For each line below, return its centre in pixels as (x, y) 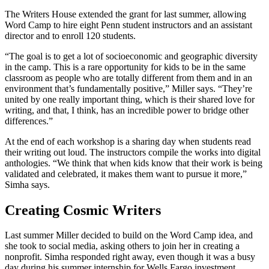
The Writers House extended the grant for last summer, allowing (125, 14)
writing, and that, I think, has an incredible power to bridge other (127, 110)
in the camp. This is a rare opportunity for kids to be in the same (125, 67)
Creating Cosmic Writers (83, 210)
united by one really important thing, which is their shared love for (130, 99)
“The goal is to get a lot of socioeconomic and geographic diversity (131, 56)
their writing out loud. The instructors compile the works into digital (133, 152)
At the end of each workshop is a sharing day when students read (128, 141)
